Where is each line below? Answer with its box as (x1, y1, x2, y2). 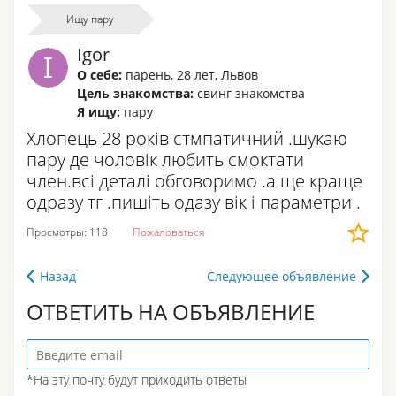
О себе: (77, 66, 122, 83)
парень (126, 66, 171, 83)
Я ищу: (77, 103, 120, 120)
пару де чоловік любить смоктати (27, 148, 304, 171)
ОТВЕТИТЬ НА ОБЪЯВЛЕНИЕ (27, 297, 315, 326)
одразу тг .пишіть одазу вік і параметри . (27, 190, 361, 214)
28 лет (177, 66, 215, 83)
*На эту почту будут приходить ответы (27, 371, 247, 388)
